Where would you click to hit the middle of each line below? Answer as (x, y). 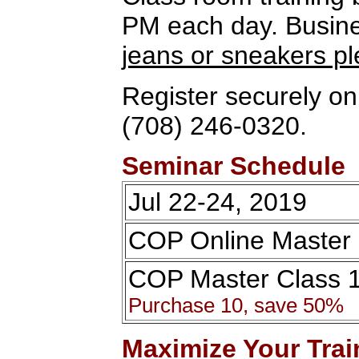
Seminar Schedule (234, 165)
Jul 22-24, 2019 (218, 202)
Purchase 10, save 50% (236, 305)
